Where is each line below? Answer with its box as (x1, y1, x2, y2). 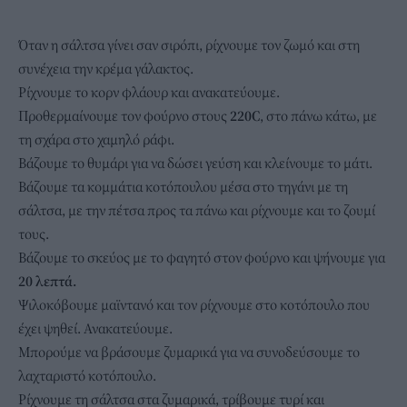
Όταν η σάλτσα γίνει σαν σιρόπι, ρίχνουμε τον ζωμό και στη (18, 35, 360, 54)
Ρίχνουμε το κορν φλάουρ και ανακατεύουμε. (18, 82, 280, 101)
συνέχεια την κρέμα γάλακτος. (18, 58, 194, 77)
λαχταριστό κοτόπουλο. (18, 365, 156, 384)
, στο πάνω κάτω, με (260, 105, 377, 124)
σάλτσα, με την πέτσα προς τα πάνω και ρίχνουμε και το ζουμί (18, 200, 375, 219)
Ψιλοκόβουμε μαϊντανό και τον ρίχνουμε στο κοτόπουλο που (18, 294, 370, 313)
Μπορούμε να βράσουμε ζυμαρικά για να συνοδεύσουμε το (18, 342, 360, 361)
